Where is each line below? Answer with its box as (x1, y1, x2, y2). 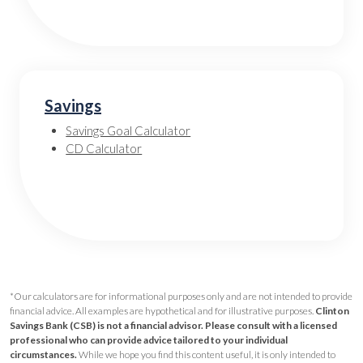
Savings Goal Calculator (66, 123, 191, 138)
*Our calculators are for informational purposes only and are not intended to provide (10, 290, 352, 302)
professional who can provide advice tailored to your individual (10, 334, 288, 346)
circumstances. (10, 348, 79, 361)
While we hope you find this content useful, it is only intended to (79, 348, 335, 361)
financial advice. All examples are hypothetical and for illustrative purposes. (10, 305, 315, 317)
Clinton (315, 305, 349, 317)
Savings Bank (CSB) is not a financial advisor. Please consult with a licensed (10, 319, 337, 331)
